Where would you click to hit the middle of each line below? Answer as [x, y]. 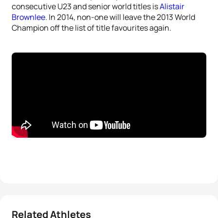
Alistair [172, 6]
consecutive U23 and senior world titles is [86, 6]
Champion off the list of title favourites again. [91, 28]
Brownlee [28, 17]
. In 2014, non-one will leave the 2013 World [120, 17]
